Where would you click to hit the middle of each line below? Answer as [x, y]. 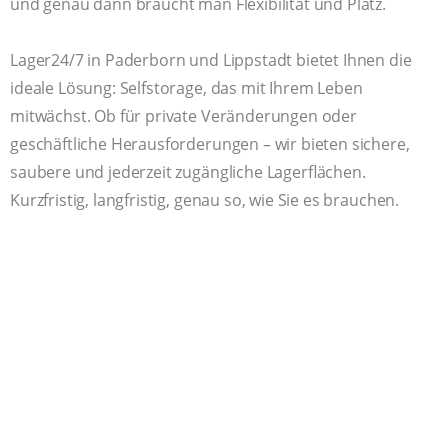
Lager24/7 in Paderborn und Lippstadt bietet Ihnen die [211, 59]
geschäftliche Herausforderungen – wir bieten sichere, [210, 143]
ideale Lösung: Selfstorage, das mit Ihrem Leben [186, 87]
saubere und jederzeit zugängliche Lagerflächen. [188, 171]
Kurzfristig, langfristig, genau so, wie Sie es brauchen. [205, 199]
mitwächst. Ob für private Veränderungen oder [183, 115]
